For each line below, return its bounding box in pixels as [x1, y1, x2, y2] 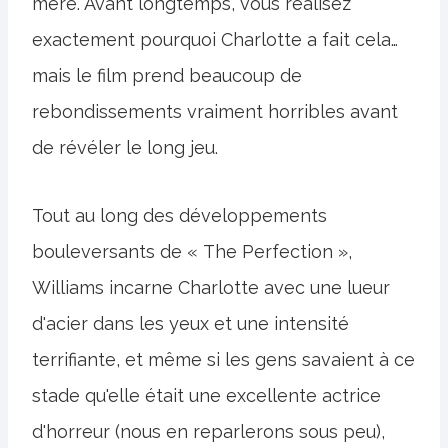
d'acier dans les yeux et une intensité [32, 312, 349, 334]
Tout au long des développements [32, 204, 327, 226]
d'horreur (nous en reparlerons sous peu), [32, 420, 385, 442]
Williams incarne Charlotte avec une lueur [32, 276, 390, 298]
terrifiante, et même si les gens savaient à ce [32, 348, 415, 370]
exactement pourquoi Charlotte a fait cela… [32, 28, 398, 50]
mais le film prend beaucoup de [32, 64, 302, 86]
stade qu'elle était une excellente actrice [32, 384, 381, 406]
